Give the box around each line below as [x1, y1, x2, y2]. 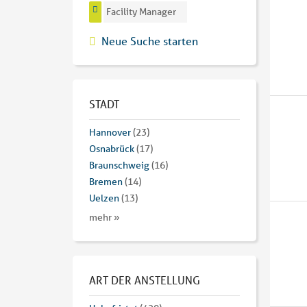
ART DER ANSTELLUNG [89, 272, 200, 287]
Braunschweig [89, 158, 149, 171]
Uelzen [89, 191, 119, 204]
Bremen [89, 175, 123, 188]
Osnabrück [89, 142, 134, 155]
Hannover [89, 125, 131, 138]
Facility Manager [106, 5, 177, 19]
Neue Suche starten [101, 33, 198, 48]
